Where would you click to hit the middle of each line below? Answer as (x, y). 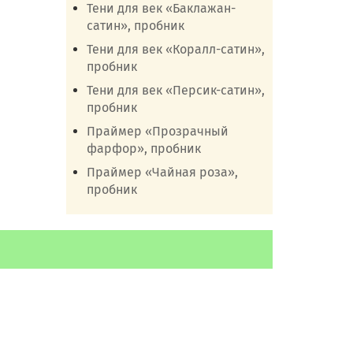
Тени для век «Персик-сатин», (175, 90)
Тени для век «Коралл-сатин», (175, 49)
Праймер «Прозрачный (157, 131)
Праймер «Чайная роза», (162, 172)
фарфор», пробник (143, 149)
